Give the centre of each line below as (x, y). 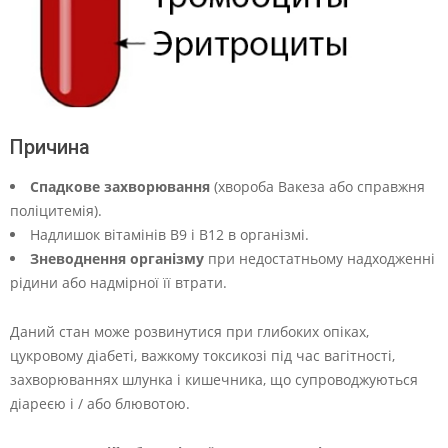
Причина (50, 147)
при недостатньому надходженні (319, 259)
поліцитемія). (56, 211)
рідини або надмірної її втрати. (118, 283)
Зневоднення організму (117, 259)
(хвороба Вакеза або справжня (317, 187)
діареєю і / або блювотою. (100, 404)
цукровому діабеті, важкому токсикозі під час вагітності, (202, 356)
